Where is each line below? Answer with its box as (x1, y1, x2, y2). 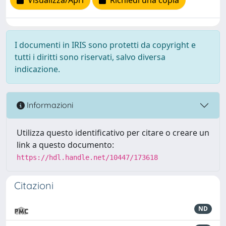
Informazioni (25, 100, 73, 110)
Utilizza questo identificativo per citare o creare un (17, 127, 209, 138)
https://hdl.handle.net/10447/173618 (17, 153, 158, 161)
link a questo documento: (17, 139, 114, 150)
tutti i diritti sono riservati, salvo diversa (15, 51, 165, 63)
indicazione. (15, 63, 60, 75)
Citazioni (14, 179, 53, 192)
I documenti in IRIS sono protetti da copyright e (15, 39, 196, 50)
